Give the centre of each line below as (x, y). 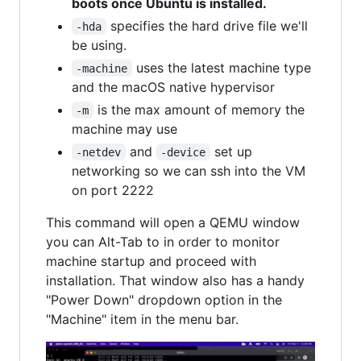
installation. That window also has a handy (175, 280)
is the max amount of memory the (201, 109)
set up (233, 151)
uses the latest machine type (223, 67)
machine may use (124, 129)
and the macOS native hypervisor (173, 87)
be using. (99, 45)
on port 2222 (113, 190)
